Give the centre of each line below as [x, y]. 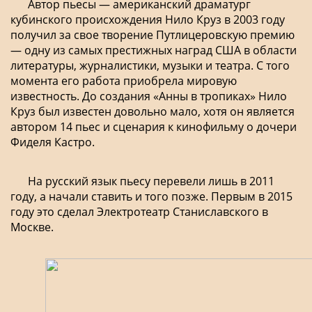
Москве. [32, 227]
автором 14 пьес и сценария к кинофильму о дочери [154, 126]
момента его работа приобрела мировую [124, 80]
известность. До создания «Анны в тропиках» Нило [149, 96]
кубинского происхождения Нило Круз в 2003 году [148, 19]
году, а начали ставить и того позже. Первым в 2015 [151, 196]
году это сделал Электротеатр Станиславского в [139, 211]
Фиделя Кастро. [53, 142]
